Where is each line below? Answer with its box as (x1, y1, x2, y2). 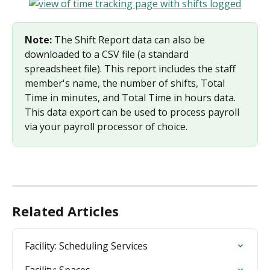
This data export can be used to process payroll (25, 105, 242, 119)
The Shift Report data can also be (52, 33, 207, 46)
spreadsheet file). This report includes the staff (25, 61, 238, 75)
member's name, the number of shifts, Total (25, 76, 227, 90)
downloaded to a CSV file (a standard (25, 47, 191, 61)
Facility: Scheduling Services (25, 239, 148, 253)
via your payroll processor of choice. (25, 119, 187, 133)
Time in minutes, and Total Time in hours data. (25, 90, 238, 104)
